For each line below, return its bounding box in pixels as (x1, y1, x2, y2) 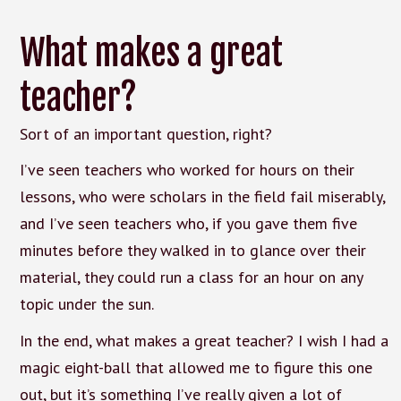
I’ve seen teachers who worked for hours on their (19, 159, 354, 181)
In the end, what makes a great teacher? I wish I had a (19, 330, 388, 352)
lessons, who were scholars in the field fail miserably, (19, 186, 385, 208)
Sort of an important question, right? (19, 123, 272, 144)
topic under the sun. (19, 294, 154, 315)
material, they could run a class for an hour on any (19, 267, 363, 288)
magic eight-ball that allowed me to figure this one (19, 357, 372, 379)
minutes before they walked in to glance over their (19, 240, 366, 261)
